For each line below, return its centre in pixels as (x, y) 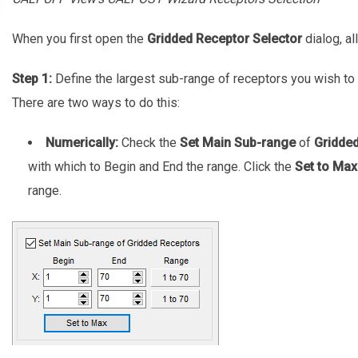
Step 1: (32, 78)
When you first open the (79, 38)
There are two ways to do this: (95, 102)
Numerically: (82, 142)
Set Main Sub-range (237, 142)
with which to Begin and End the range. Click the (161, 166)
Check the (149, 142)
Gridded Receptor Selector (224, 38)
